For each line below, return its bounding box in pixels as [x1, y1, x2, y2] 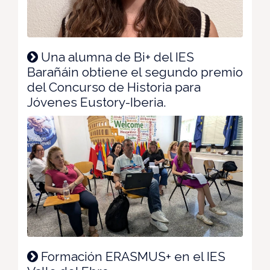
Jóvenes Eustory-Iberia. [27, 94, 166, 110]
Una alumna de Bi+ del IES [38, 49, 194, 64]
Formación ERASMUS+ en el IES [38, 249, 225, 265]
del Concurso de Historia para [27, 79, 201, 95]
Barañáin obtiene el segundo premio [27, 64, 243, 80]
